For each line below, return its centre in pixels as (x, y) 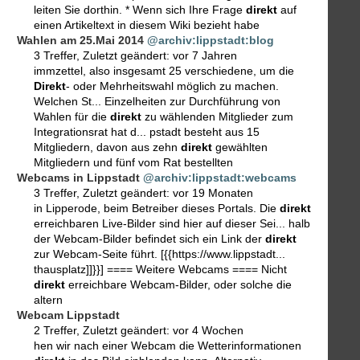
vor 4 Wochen (208, 331)
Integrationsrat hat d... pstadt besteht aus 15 (147, 132)
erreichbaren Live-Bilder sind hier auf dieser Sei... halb (172, 224)
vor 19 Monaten (213, 193)
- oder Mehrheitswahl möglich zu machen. (172, 86)
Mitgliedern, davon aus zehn (107, 147)
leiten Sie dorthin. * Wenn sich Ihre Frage (140, 10)
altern (48, 300)
